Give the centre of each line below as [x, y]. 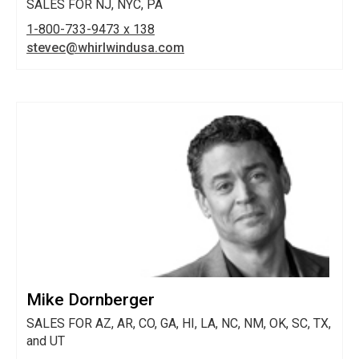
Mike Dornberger [91, 300]
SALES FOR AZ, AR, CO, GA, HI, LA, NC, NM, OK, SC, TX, [179, 324]
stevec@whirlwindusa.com [105, 47]
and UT [46, 341]
